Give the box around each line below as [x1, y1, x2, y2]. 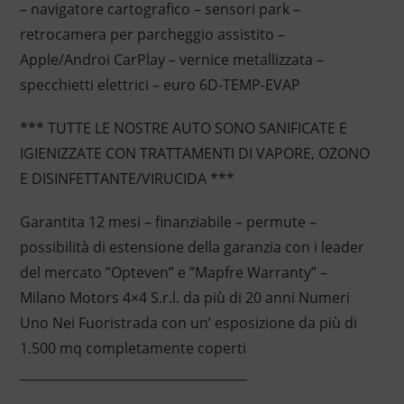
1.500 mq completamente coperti [19, 338, 246, 359]
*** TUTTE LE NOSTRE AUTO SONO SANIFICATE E [19, 118, 347, 139]
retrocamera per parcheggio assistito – [19, 24, 285, 45]
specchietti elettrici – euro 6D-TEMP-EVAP [19, 75, 300, 96]
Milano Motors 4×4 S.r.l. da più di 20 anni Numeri [19, 288, 350, 308]
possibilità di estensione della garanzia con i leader [19, 237, 364, 258]
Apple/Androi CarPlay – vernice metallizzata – [19, 50, 324, 70]
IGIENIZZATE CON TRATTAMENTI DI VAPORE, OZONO [19, 143, 370, 164]
